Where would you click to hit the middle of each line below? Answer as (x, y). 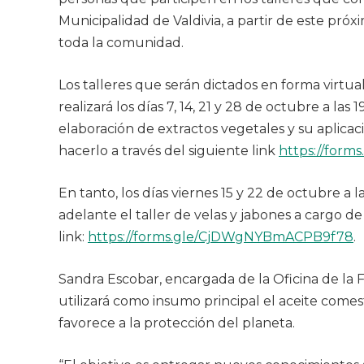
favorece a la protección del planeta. (177, 323)
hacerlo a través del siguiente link (169, 151)
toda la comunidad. (121, 43)
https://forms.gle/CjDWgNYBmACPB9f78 (221, 237)
